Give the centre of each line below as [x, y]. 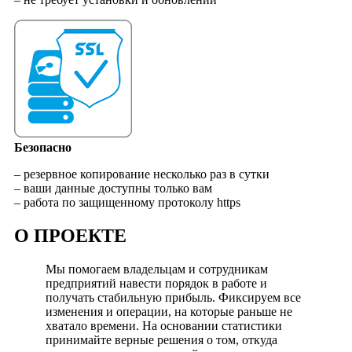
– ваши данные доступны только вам [113, 188]
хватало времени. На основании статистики [163, 325]
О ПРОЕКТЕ [70, 235]
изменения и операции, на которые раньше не [169, 311]
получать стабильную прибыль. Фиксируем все [173, 297]
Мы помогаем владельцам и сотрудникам [156, 269]
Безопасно [42, 147]
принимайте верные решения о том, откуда [161, 339]
